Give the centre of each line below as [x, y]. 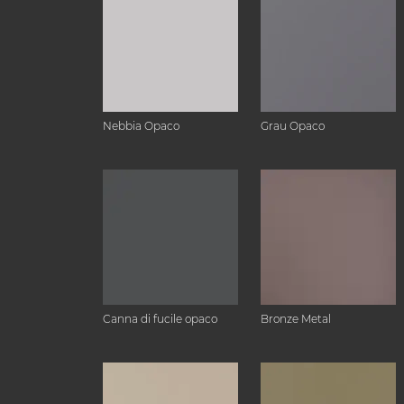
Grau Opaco [293, 126]
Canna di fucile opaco [160, 319]
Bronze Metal [296, 319]
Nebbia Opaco [141, 126]
